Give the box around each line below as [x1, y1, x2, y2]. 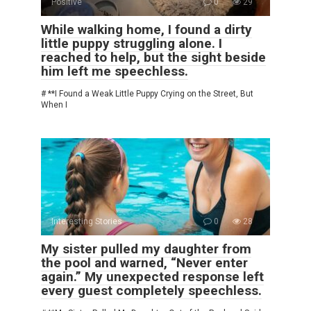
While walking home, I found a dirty [41, 22, 252, 38]
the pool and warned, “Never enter [41, 255, 248, 271]
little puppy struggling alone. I [41, 35, 222, 52]
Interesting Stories [51, 217, 122, 227]
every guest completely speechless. [41, 283, 262, 299]
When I [41, 100, 67, 110]
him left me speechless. [41, 63, 188, 80]
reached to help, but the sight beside [41, 49, 266, 66]
